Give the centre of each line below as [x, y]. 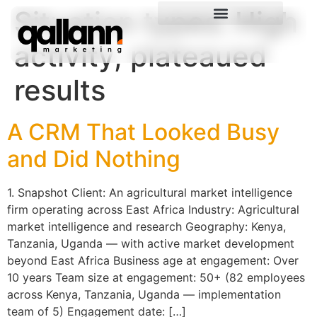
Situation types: [125, 22]
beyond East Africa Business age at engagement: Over [153, 260]
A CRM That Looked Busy [143, 132]
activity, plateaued [140, 56]
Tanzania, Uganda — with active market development [151, 243]
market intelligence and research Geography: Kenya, [146, 226]
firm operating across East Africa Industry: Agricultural [153, 209]
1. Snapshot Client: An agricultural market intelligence [150, 192]
